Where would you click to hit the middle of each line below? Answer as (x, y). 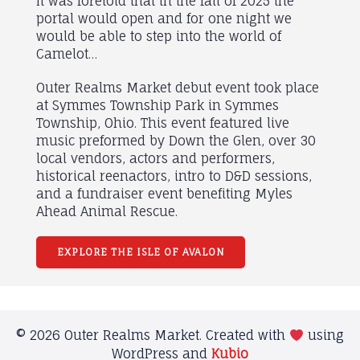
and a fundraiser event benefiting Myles (164, 193)
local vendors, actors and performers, (155, 158)
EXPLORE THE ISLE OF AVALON (140, 252)
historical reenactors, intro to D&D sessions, (174, 176)
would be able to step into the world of (158, 36)
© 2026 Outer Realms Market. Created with (152, 335)
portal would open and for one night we (164, 18)
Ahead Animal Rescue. (106, 211)
